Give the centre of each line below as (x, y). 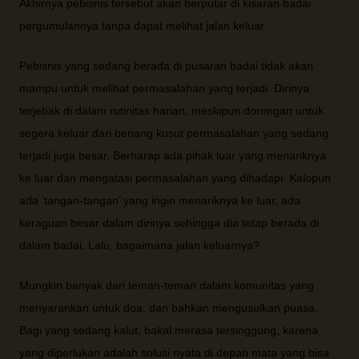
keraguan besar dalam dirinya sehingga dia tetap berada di (169, 223)
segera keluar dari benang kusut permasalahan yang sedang (174, 133)
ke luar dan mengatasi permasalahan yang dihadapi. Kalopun (175, 178)
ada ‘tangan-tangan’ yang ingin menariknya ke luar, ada (160, 200)
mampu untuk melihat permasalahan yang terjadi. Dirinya (164, 88)
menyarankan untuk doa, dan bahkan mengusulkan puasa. (169, 308)
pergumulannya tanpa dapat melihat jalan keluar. (143, 26)
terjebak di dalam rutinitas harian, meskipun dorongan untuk (171, 111)
